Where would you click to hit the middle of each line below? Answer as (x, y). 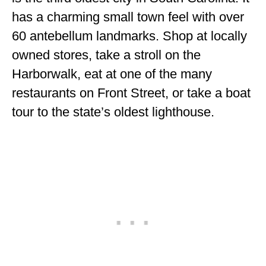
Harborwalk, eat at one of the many (112, 74)
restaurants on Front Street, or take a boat (131, 93)
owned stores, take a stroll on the (106, 55)
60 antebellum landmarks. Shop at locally (129, 36)
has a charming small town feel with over (128, 17)
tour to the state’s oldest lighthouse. (115, 112)
